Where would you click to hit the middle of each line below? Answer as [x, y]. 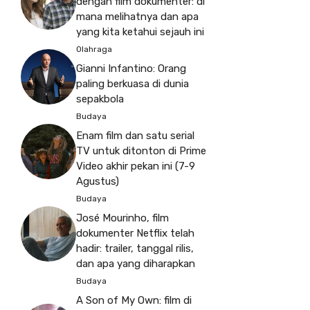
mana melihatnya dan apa [137, 17]
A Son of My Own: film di [134, 301]
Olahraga [94, 49]
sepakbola [100, 99]
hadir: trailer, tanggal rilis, [135, 249]
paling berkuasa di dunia [133, 84]
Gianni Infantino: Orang [131, 69]
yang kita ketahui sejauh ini [140, 32]
